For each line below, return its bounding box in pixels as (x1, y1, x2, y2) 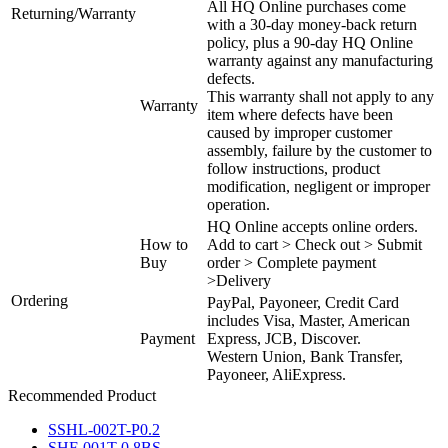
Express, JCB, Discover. (207, 329, 361, 347)
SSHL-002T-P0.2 (48, 420, 160, 438)
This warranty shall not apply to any (207, 87, 434, 105)
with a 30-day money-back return (207, 15, 417, 33)
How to (140, 235, 188, 253)
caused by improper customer (207, 123, 392, 141)
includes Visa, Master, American (207, 311, 410, 329)
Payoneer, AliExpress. (207, 365, 346, 383)
